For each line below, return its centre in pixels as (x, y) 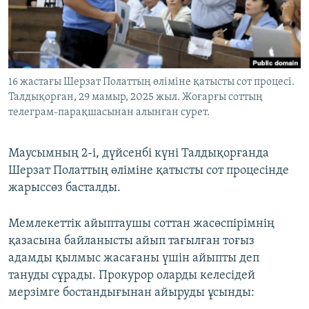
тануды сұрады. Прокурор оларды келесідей (132, 276)
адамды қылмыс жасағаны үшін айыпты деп (134, 259)
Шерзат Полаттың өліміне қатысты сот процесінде (149, 171)
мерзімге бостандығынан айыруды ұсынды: (131, 293)
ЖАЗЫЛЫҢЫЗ (41, 11)
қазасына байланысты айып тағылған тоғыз (131, 241)
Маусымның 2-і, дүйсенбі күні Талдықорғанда (139, 154)
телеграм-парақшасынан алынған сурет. (109, 113)
